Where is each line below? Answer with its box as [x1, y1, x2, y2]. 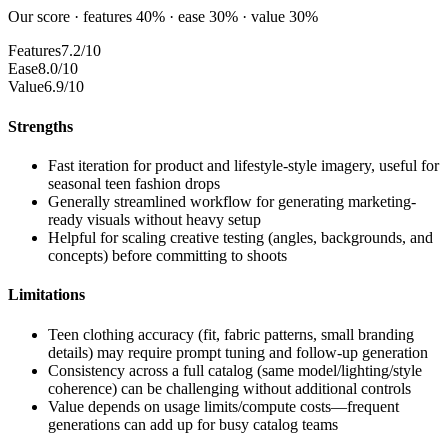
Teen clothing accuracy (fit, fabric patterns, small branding [48, 325, 414, 343]
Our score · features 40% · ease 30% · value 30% [8, 8, 318, 26]
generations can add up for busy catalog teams [48, 415, 338, 433]
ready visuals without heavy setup [48, 210, 261, 228]
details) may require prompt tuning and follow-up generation [48, 343, 428, 361]
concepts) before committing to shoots [48, 246, 287, 264]
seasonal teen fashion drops [48, 174, 220, 192]
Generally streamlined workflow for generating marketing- [48, 192, 416, 210]
